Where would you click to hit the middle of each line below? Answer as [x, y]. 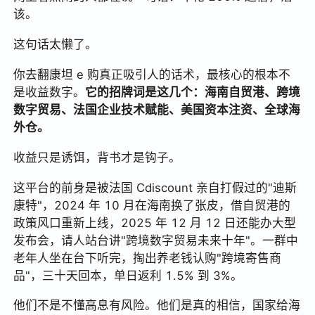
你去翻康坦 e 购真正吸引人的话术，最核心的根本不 [152, 74]
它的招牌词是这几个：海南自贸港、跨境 [193, 92]
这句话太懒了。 [56, 44]
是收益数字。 [50, 92]
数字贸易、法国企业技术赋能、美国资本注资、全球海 [157, 109]
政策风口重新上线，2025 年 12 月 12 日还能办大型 [155, 223]
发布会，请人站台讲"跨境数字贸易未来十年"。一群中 [156, 240]
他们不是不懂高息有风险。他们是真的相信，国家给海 [157, 306]
